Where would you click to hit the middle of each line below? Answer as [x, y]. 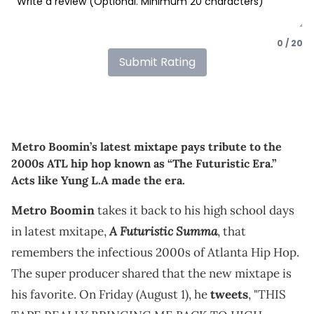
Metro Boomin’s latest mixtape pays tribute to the [146, 146]
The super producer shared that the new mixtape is [151, 273]
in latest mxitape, [60, 231]
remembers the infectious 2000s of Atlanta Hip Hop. [155, 252]
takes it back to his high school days [194, 210]
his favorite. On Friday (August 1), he [111, 294]
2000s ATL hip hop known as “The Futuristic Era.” [144, 163]
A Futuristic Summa [163, 231]
